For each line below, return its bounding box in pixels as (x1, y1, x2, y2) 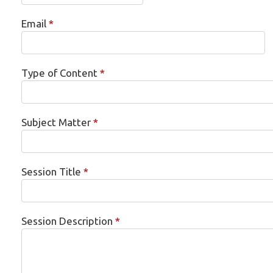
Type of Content (21, 67, 97, 79)
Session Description (21, 215, 113, 227)
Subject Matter (21, 116, 91, 128)
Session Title (21, 166, 81, 177)
